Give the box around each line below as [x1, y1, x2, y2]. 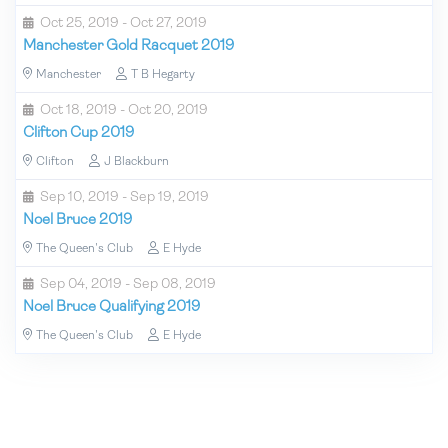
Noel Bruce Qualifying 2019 [23, 299, 200, 315]
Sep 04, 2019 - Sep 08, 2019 [40, 276, 216, 292]
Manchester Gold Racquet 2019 [23, 38, 234, 54]
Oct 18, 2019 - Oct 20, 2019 [40, 102, 208, 118]
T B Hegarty [131, 68, 195, 81]
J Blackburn [104, 155, 169, 168]
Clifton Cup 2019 [23, 125, 134, 141]
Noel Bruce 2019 [23, 212, 132, 228]
